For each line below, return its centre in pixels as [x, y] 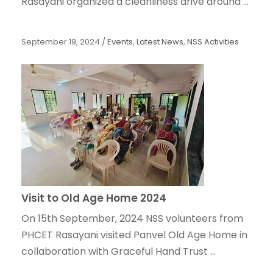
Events [120, 42]
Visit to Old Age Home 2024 [94, 198]
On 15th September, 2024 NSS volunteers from [132, 219]
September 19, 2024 [61, 42]
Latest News [160, 42]
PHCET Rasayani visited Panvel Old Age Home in [134, 235]
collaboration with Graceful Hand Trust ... [119, 252]
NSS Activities [213, 42]
